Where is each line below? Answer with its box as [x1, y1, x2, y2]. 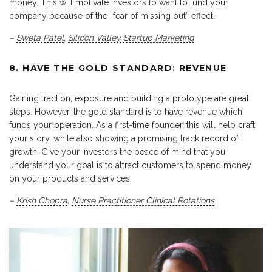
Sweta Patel [16, 32, 64, 42]
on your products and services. [9, 173, 132, 183]
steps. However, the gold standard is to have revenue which [9, 106, 242, 117]
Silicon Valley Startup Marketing [68, 32, 194, 42]
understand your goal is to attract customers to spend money [9, 160, 251, 170]
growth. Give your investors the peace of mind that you [9, 146, 225, 157]
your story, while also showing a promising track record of [9, 133, 239, 143]
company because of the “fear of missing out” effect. [9, 10, 215, 21]
